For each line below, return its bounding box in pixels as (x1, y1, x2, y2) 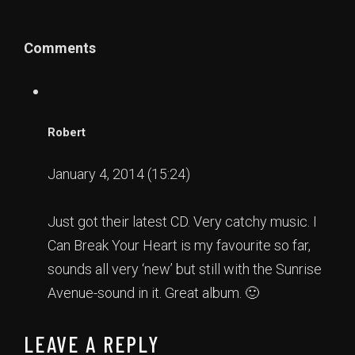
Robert (48, 125, 86, 140)
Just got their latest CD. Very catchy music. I (48, 213, 317, 231)
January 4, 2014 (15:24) (48, 166, 190, 183)
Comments (24, 40, 96, 57)
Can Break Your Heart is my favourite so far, (48, 237, 311, 254)
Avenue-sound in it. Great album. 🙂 (48, 284, 259, 302)
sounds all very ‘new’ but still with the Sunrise (48, 261, 322, 278)
